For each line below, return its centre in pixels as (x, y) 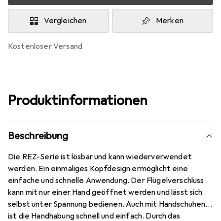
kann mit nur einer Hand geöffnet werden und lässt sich (105, 192)
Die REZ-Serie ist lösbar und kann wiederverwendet (100, 157)
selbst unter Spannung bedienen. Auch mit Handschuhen (107, 204)
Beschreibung (38, 136)
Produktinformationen (78, 100)
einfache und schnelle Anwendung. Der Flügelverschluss (106, 181)
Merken (170, 21)
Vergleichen (65, 21)
